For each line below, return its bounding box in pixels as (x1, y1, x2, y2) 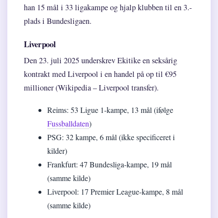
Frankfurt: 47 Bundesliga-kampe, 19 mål (47, 159, 172, 170)
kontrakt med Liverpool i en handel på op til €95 (24, 69, 177, 80)
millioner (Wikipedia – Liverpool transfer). (24, 82, 159, 93)
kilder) (47, 145, 67, 156)
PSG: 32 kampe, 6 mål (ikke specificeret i (47, 132, 175, 143)
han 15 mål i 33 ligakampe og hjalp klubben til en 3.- (24, 2, 192, 13)
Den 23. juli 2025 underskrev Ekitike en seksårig (24, 55, 177, 66)
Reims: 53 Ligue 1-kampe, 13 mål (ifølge (47, 105, 173, 115)
